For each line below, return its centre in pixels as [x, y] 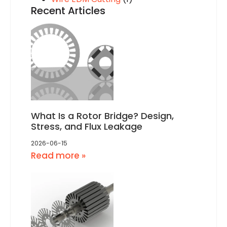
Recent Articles [68, 11]
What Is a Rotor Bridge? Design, [102, 116]
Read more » [58, 156]
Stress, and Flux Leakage [87, 127]
